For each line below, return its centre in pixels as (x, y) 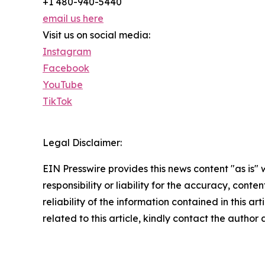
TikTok (57, 101)
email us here (73, 19)
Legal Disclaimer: (82, 143)
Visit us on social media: (96, 35)
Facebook (66, 68)
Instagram (67, 52)
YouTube (63, 85)
